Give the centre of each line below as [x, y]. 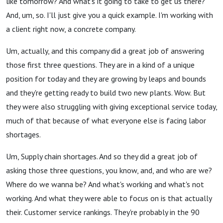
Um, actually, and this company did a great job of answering [105, 51]
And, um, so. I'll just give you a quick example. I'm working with [110, 15]
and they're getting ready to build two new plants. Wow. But [106, 93]
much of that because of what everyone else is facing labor [106, 120]
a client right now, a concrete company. [71, 29]
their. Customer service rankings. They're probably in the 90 [103, 212]
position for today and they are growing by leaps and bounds [106, 79]
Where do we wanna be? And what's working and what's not [105, 184]
